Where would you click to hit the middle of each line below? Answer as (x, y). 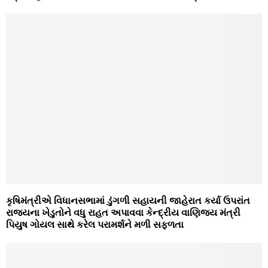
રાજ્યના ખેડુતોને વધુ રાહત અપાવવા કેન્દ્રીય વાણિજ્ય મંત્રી (123, 213)
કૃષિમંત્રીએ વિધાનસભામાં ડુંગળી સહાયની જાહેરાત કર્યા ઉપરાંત (128, 201)
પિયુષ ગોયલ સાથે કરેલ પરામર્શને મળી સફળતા (95, 225)
